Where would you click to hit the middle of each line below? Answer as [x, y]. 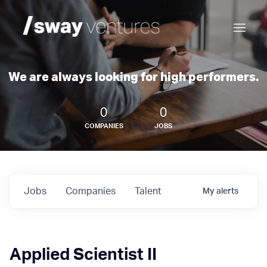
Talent [148, 191]
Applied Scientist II [83, 254]
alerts [227, 191]
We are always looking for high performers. [133, 77]
